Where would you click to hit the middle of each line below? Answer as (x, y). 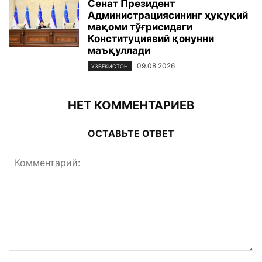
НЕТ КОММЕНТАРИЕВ (131, 105)
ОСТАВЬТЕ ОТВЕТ (131, 133)
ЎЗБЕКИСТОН (110, 66)
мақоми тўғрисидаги (140, 27)
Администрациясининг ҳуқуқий (168, 15)
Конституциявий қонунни (151, 38)
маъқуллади (119, 50)
